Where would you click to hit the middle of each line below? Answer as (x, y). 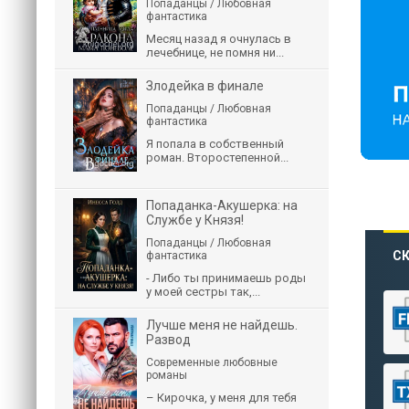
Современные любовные (212, 362)
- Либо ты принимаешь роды (226, 278)
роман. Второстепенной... (217, 157)
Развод (168, 340)
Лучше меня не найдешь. (222, 325)
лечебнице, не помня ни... (215, 52)
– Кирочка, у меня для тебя (221, 398)
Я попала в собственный (215, 144)
